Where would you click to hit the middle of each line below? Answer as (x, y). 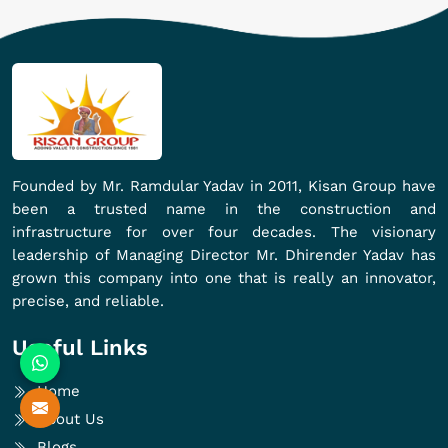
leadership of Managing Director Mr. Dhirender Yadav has (224, 254)
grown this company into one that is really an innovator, (224, 277)
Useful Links (80, 347)
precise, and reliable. (88, 300)
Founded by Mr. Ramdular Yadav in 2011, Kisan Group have (224, 185)
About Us (70, 418)
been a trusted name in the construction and (224, 208)
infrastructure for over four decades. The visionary (224, 231)
